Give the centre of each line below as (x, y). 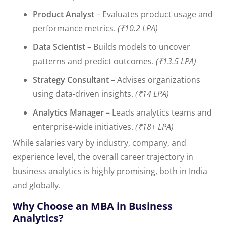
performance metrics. (75, 29)
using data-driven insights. (84, 94)
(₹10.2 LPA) (138, 29)
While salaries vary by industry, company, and (99, 143)
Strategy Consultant (71, 80)
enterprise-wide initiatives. (84, 127)
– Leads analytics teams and (158, 113)
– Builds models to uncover (138, 47)
